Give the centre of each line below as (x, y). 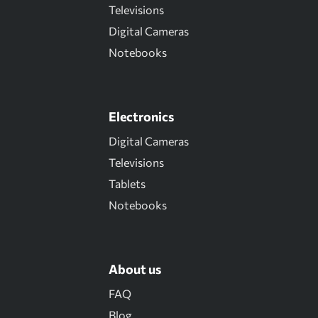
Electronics (141, 116)
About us (135, 269)
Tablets (127, 183)
